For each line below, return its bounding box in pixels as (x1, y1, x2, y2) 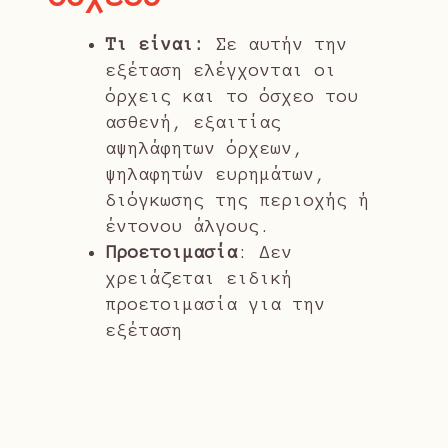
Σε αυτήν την (204, 34, 348, 55)
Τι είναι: (105, 34, 205, 55)
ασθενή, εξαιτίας (105, 112, 282, 133)
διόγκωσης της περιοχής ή (105, 190, 370, 211)
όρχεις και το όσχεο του (105, 86, 359, 107)
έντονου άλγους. (105, 216, 271, 237)
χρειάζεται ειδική (105, 268, 293, 289)
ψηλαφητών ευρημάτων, (105, 164, 326, 185)
